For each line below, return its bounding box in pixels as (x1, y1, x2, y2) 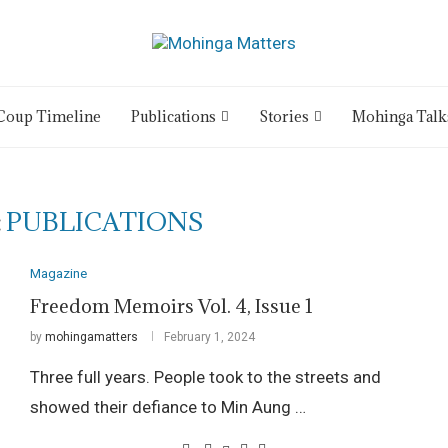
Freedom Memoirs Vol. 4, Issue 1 (29, 294, 313, 318)
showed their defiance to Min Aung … (29, 397, 306, 417)
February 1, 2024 (163, 330, 255, 344)
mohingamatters (44, 330, 138, 344)
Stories (259, 107, 309, 126)
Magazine (29, 266, 87, 281)
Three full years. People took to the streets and (29, 367, 381, 387)
